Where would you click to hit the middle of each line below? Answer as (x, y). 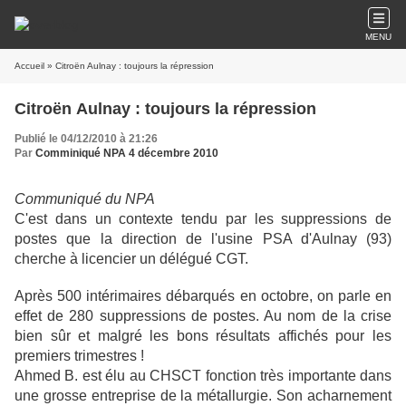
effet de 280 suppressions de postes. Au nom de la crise (203, 316)
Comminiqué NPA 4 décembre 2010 (127, 153)
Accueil (29, 66)
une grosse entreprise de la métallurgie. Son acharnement (203, 396)
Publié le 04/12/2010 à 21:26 (86, 139)
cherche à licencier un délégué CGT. (131, 259)
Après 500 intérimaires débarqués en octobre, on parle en (203, 296)
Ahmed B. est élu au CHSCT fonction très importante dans (203, 376)
